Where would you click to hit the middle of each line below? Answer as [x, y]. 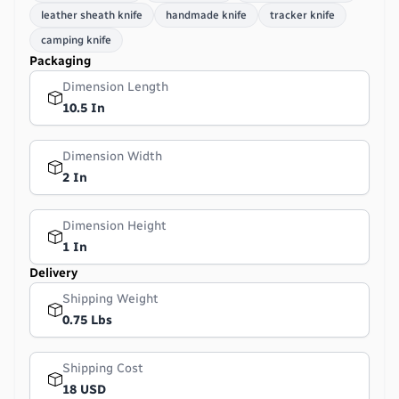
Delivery [53, 273]
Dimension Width [112, 156]
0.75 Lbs [87, 320]
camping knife [76, 40]
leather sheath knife [92, 15]
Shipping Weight [110, 298]
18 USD [84, 389]
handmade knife [206, 15]
